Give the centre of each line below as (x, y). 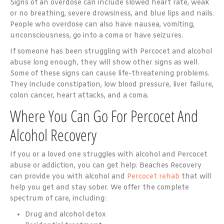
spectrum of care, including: (58, 198)
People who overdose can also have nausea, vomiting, (102, 24)
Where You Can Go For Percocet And (104, 115)
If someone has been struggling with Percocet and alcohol (111, 51)
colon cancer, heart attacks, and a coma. (79, 95)
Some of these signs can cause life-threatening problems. (110, 73)
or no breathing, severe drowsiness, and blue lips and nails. (112, 13)
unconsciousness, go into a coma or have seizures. (96, 35)
